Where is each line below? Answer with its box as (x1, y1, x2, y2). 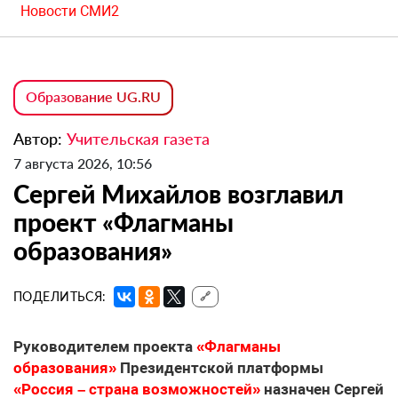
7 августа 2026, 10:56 (13, 155, 152, 172)
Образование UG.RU (26, 88, 161, 106)
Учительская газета (67, 129, 210, 149)
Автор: (13, 129, 67, 149)
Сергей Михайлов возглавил (13, 179, 344, 210)
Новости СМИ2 (20, 3, 119, 20)
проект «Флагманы (13, 207, 234, 238)
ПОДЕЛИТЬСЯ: (13, 289, 107, 305)
